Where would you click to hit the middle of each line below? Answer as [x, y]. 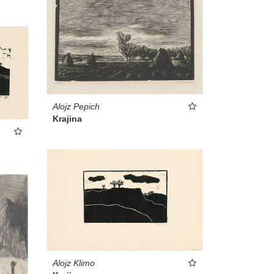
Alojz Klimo [74, 263]
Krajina [67, 118]
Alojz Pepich [76, 106]
